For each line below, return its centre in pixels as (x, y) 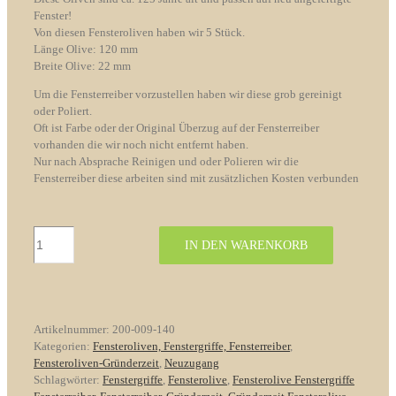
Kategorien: (63, 346)
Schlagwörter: (68, 380)
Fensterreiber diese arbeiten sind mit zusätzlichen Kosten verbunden (196, 178)
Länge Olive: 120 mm (86, 49)
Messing (53, 301)
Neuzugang (192, 363)
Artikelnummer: (73, 329)
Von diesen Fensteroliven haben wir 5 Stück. (139, 32)
